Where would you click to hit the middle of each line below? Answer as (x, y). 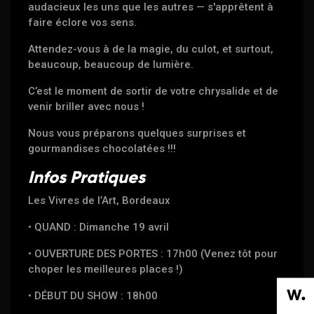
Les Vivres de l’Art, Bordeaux (100, 201)
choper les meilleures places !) (106, 269)
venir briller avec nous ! (87, 107)
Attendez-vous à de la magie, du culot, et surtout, (151, 49)
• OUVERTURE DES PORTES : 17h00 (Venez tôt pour (153, 254)
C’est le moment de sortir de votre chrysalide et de (153, 91)
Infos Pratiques (89, 177)
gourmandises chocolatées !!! (102, 149)
